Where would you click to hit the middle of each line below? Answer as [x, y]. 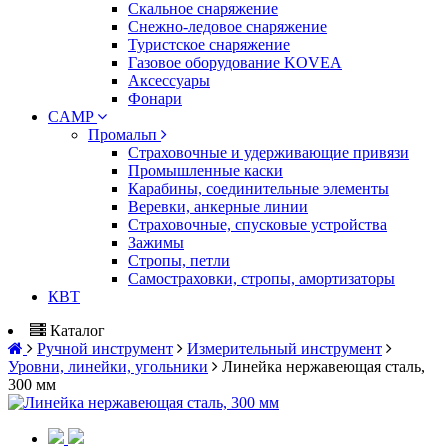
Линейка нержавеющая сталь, [323, 366]
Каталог [77, 330]
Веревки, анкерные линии [218, 206]
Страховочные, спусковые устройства [257, 224]
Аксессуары [169, 80]
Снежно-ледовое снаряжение [227, 26]
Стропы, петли [179, 260]
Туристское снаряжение [209, 44]
